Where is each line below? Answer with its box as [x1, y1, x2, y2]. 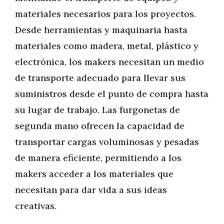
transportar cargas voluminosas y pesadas [15, 136, 199, 147]
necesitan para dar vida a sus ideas [15, 184, 167, 195]
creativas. [15, 200, 56, 211]
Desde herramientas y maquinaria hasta [15, 24, 187, 35]
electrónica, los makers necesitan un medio [15, 56, 204, 67]
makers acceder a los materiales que [15, 168, 173, 179]
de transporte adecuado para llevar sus [15, 72, 185, 83]
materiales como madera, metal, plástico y [15, 40, 198, 51]
